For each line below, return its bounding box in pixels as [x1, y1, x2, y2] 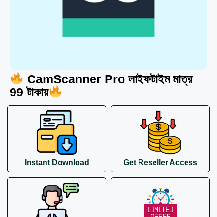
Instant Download [24, 158, 89, 167]
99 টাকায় [10, 85, 48, 98]
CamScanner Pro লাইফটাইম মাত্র [23, 72, 192, 86]
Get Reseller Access [124, 158, 197, 167]
